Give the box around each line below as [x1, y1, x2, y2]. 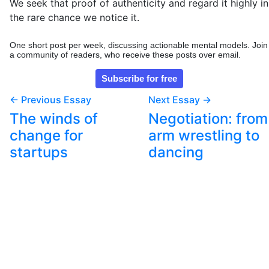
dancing [148, 144, 204, 161]
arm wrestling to [148, 127, 259, 144]
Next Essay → [148, 94, 211, 106]
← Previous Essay [10, 94, 91, 106]
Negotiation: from [148, 110, 268, 127]
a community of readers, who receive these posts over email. [10, 50, 241, 59]
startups [10, 144, 68, 161]
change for [10, 127, 83, 144]
